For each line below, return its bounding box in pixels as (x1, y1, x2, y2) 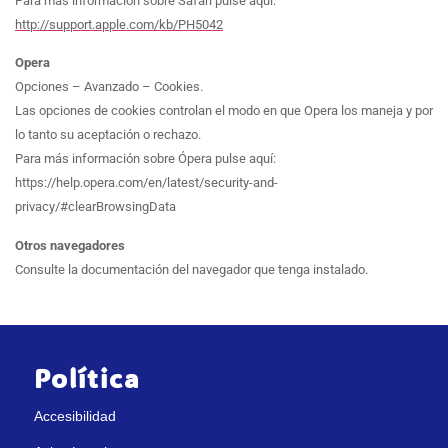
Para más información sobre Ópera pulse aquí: (15, 151, 276, 167)
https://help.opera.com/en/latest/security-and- (15, 175, 278, 191)
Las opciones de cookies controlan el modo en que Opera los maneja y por (15, 103, 433, 119)
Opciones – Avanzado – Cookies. (15, 79, 203, 95)
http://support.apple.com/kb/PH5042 (15, 16, 223, 32)
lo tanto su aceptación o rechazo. (15, 127, 201, 143)
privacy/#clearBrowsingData (15, 199, 176, 215)
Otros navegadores (15, 237, 125, 253)
